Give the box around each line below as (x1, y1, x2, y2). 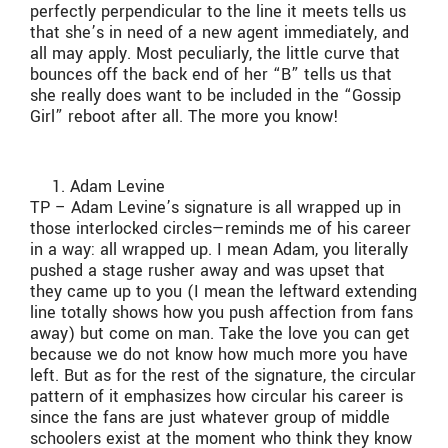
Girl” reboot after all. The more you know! (30, 104, 339, 128)
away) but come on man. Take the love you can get (30, 322, 410, 346)
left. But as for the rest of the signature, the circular (30, 364, 416, 388)
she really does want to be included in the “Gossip (30, 83, 401, 107)
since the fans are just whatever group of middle (30, 406, 390, 430)
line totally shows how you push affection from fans (30, 301, 413, 325)
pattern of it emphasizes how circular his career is (30, 385, 403, 409)
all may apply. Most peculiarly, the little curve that (30, 41, 400, 65)
